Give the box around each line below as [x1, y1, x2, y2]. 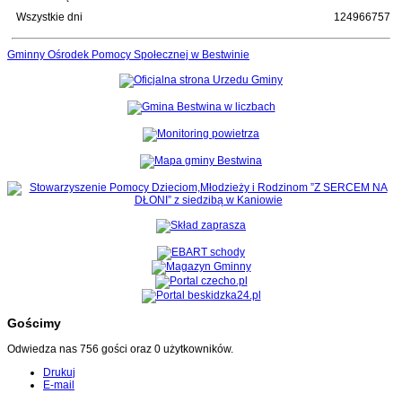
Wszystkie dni [16, 11, 83, 24]
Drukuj [43, 366, 75, 380]
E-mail [43, 379, 74, 392]
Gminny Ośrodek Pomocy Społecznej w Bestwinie [7, 48, 249, 62]
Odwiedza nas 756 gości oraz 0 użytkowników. [7, 343, 233, 356]
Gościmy [7, 316, 61, 331]
